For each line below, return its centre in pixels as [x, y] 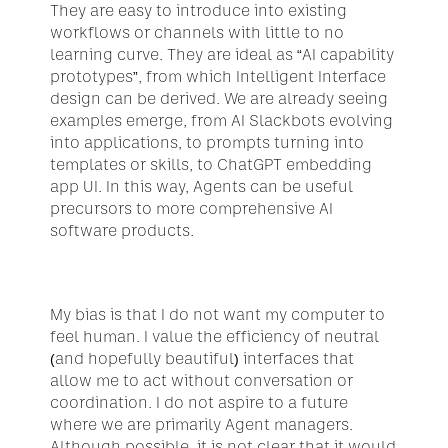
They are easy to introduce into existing [198, 10]
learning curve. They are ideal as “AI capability [222, 54]
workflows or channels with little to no [197, 32]
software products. [122, 230]
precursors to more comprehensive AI [191, 208]
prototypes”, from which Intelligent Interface [218, 76]
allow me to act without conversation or [201, 380]
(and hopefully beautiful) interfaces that [202, 358]
